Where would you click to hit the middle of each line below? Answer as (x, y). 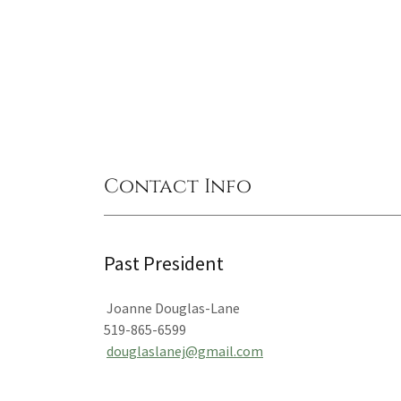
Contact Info (178, 187)
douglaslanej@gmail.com (185, 351)
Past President (164, 263)
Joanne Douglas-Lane (172, 308)
